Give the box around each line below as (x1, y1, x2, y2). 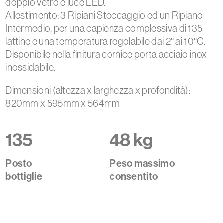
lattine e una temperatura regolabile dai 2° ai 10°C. (5, 36, 205, 47)
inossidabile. (5, 62, 56, 73)
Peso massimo (110, 157, 175, 169)
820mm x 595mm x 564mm (5, 98, 120, 109)
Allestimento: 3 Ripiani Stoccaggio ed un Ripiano (5, 10, 203, 21)
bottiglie (5, 170, 42, 182)
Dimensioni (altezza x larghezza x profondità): (5, 85, 191, 96)
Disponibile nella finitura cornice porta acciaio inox (5, 49, 207, 60)
